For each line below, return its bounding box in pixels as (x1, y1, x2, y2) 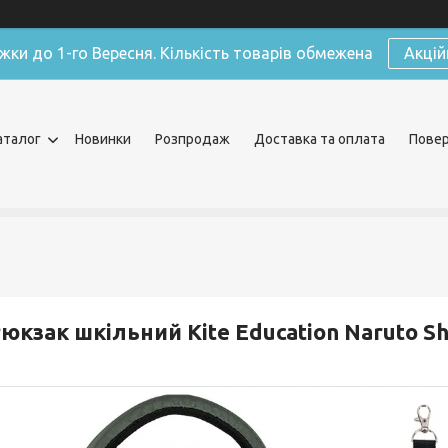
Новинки (75, 130, 131, 147)
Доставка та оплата (254, 130, 385, 147)
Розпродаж (155, 130, 230, 147)
